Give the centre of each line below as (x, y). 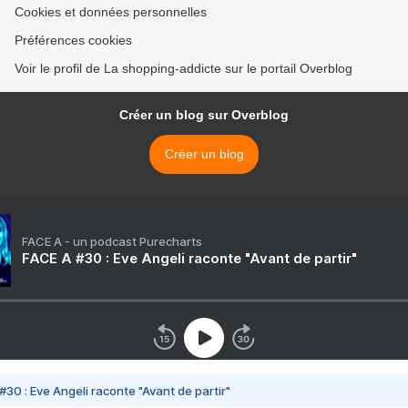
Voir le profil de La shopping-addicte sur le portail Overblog (184, 68)
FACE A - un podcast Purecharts (112, 241)
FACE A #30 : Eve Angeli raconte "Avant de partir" (189, 258)
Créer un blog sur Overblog (204, 115)
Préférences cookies (73, 40)
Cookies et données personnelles (111, 12)
